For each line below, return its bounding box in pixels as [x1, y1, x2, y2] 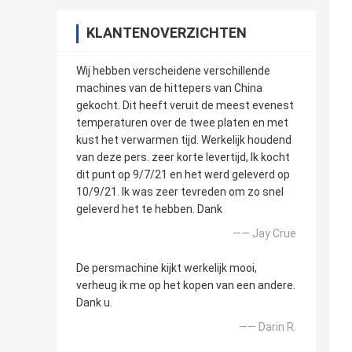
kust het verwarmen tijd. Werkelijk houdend [76, 134, 291, 147]
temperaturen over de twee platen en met [76, 116, 288, 130]
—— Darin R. [239, 321, 296, 334]
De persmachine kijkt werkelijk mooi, [76, 262, 257, 275]
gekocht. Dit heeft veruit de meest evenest [76, 99, 294, 112]
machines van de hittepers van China [76, 82, 262, 95]
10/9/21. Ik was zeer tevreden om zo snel [76, 185, 284, 199]
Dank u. [76, 296, 112, 310]
